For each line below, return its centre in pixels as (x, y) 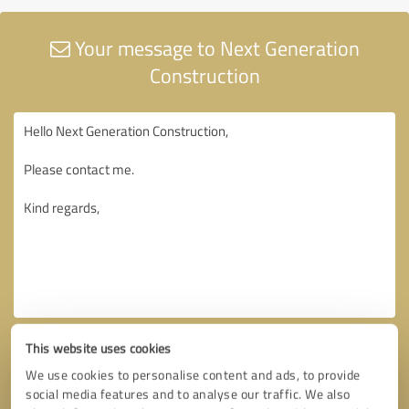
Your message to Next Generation (215, 47)
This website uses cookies (99, 348)
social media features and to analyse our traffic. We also (188, 394)
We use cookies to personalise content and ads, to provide (193, 375)
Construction (204, 75)
